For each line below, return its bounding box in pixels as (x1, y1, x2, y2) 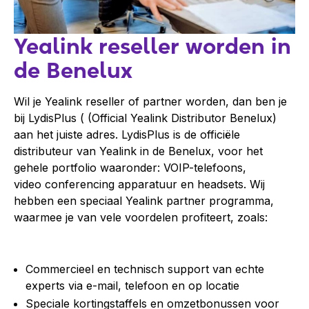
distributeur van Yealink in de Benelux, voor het (14, 144, 263, 159)
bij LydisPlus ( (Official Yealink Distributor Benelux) (14, 111, 277, 126)
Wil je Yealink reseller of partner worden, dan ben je (14, 94, 287, 109)
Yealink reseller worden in (14, 32, 291, 60)
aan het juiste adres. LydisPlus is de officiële (14, 128, 240, 142)
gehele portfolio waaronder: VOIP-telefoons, (14, 161, 246, 175)
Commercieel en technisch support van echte (26, 261, 264, 276)
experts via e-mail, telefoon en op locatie (26, 278, 239, 292)
